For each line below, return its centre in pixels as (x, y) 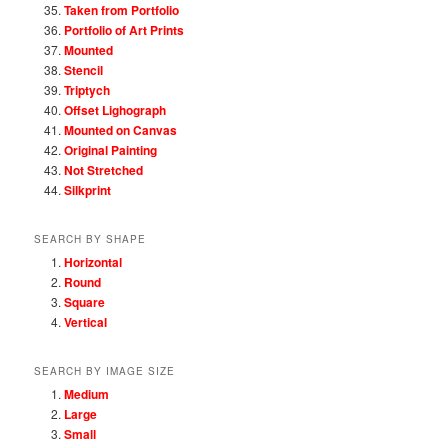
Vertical (86, 321)
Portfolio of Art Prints (124, 29)
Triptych (87, 89)
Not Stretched (104, 169)
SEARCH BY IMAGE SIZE (105, 371)
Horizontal (93, 261)
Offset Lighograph (115, 109)
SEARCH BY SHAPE (90, 238)
